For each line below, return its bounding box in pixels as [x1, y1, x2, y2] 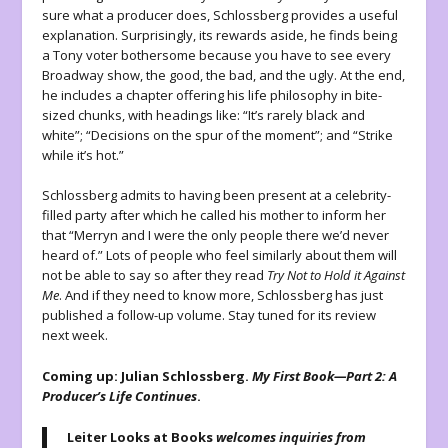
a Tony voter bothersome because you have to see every [42, 45, 392, 64]
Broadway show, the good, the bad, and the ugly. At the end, [42, 65, 406, 84]
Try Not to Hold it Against [267, 266, 406, 285]
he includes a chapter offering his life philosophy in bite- [42, 85, 383, 104]
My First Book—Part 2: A [252, 367, 398, 386]
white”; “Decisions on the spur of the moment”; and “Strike [42, 125, 394, 144]
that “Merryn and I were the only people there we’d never [42, 226, 390, 245]
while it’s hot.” [42, 145, 128, 164]
